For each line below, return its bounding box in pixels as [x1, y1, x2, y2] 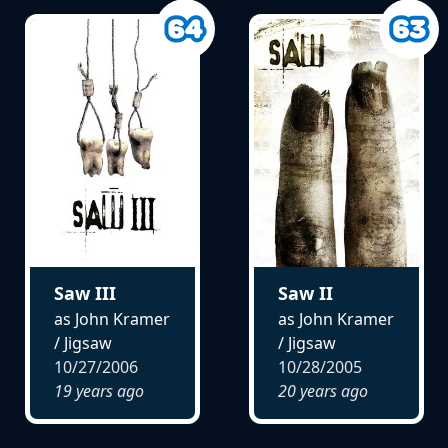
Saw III [53, 280, 116, 305]
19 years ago [53, 379, 144, 402]
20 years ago [277, 379, 368, 402]
